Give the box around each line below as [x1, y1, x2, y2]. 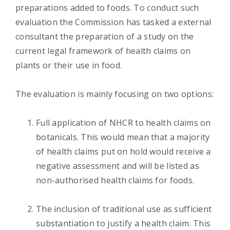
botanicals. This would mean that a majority [36, 131, 210, 143]
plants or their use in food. [15, 59, 122, 71]
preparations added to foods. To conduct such [15, 2, 199, 13]
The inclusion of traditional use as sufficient [36, 203, 212, 215]
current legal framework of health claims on [15, 45, 191, 56]
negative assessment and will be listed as [36, 160, 199, 171]
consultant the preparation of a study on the [15, 30, 194, 42]
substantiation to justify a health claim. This [36, 217, 211, 229]
